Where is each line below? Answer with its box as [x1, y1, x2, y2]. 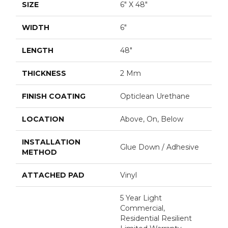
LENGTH [22, 46, 54, 55]
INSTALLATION [22, 137, 81, 147]
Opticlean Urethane [120, 92, 190, 101]
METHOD [22, 148, 58, 157]
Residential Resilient [120, 214, 192, 223]
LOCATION [22, 115, 65, 124]
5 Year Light [120, 193, 162, 203]
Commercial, [120, 204, 165, 213]
